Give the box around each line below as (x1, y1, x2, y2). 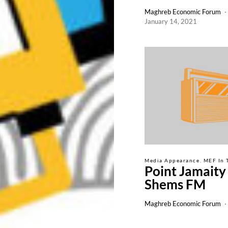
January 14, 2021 (145, 17, 197, 25)
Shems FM (145, 176, 206, 192)
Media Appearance (145, 157, 199, 163)
